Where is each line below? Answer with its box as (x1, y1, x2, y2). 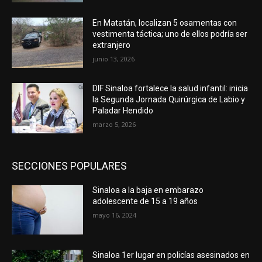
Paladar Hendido (92, 105, 154, 115)
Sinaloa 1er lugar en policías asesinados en (92, 250, 250, 260)
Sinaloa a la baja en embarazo (92, 185, 204, 195)
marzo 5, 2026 (92, 119, 136, 129)
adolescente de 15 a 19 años (92, 196, 198, 206)
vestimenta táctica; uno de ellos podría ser (92, 29, 248, 39)
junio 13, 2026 (92, 54, 135, 64)
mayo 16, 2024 (92, 210, 137, 219)
